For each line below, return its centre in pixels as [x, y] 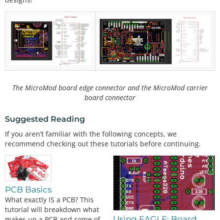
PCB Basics [28, 189]
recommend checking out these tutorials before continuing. [103, 144]
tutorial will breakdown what [52, 209]
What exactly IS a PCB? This [49, 199]
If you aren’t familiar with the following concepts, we [91, 134]
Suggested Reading [45, 119]
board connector [110, 97]
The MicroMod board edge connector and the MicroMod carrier [110, 87]
